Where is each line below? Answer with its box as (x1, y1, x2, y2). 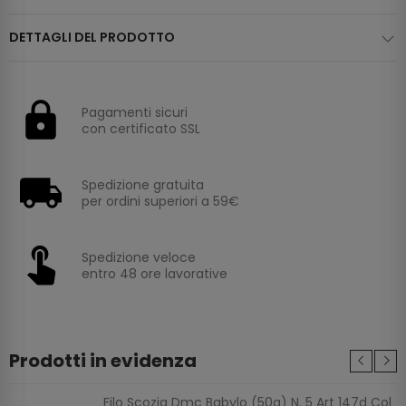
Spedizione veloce (82, 248, 196, 267)
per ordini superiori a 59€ (82, 192, 239, 211)
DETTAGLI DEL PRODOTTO (9, 28, 175, 47)
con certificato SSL (82, 120, 200, 139)
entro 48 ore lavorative (82, 265, 227, 284)
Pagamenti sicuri (82, 103, 188, 122)
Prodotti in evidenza (9, 348, 197, 374)
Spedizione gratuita (82, 176, 204, 195)
